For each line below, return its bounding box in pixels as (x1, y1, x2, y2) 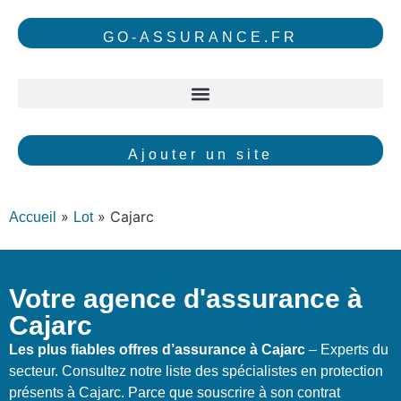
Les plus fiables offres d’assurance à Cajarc (9, 342, 305, 358)
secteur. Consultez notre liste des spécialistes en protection (9, 363, 383, 380)
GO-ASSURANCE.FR (103, 30, 298, 45)
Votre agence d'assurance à (9, 284, 363, 314)
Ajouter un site (128, 147, 273, 163)
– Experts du (305, 342, 388, 358)
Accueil (9, 209, 56, 225)
